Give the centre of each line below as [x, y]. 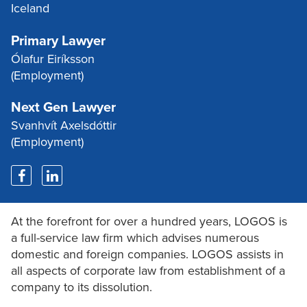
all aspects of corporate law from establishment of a [148, 271]
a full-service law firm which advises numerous [135, 238]
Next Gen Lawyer [63, 108]
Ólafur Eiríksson [53, 59]
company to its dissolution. [82, 287]
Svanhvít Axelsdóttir [64, 126]
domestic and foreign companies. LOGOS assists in [147, 255]
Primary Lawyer [58, 41]
